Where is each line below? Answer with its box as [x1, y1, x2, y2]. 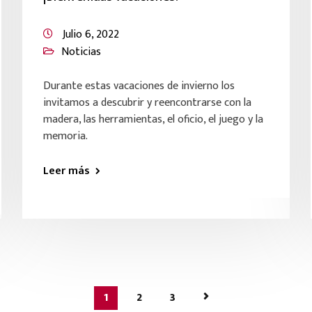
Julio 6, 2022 [63, 25, 120, 44]
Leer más [43, 162, 91, 180]
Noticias [61, 42, 102, 61]
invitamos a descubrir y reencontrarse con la [43, 93, 252, 112]
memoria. [43, 127, 88, 146]
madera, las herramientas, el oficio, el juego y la [43, 110, 264, 129]
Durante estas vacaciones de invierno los [43, 77, 235, 95]
